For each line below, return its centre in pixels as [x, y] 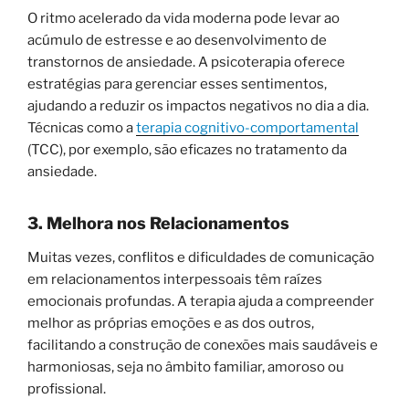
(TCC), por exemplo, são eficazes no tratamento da [187, 149]
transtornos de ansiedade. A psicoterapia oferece [186, 62]
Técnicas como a [82, 127]
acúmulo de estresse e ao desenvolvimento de [177, 40]
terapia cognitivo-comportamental [247, 127]
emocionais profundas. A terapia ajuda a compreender [201, 302]
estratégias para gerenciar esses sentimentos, [177, 84]
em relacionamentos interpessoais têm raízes [175, 280]
